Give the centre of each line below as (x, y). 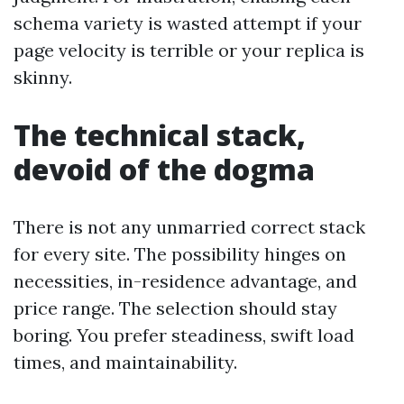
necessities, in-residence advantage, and (185, 281)
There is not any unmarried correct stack (189, 227)
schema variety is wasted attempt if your (188, 23)
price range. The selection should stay (175, 308)
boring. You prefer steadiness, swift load (184, 335)
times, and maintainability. (125, 362)
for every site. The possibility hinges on (180, 254)
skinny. (43, 77)
